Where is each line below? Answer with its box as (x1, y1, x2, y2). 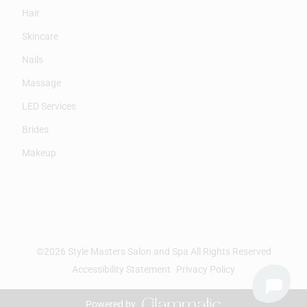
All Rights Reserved (190, 246, 271, 258)
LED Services (22, 101, 76, 112)
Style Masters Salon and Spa (67, 246, 188, 258)
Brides (22, 124, 49, 136)
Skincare (22, 31, 58, 42)
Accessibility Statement (72, 264, 171, 275)
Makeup (22, 147, 56, 159)
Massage (22, 77, 61, 89)
